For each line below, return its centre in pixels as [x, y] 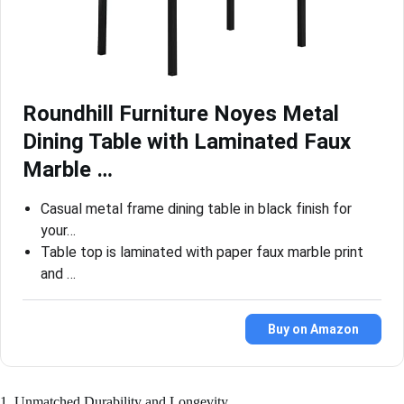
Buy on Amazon [313, 329]
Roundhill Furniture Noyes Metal [181, 113]
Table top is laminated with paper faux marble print [202, 252]
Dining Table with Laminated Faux [187, 141]
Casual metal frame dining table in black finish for [196, 208]
